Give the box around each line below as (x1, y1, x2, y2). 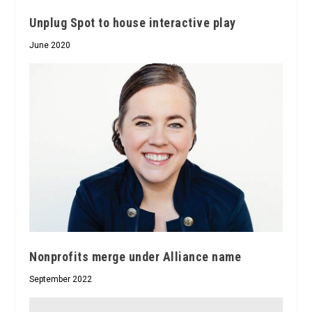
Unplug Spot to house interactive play (29, 15, 236, 30)
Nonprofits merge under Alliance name (29, 249, 242, 264)
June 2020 (29, 40, 71, 50)
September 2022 (29, 274, 93, 284)
